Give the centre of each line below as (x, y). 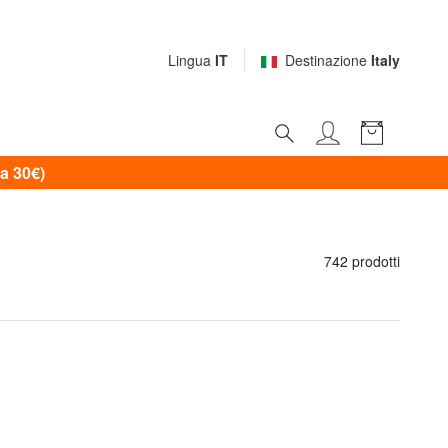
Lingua (191, 60)
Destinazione (328, 60)
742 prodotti (362, 261)
